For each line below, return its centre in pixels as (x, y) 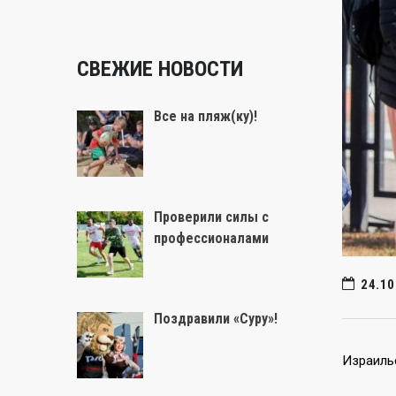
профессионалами (211, 239)
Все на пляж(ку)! (206, 116)
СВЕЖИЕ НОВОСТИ (160, 69)
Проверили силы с (211, 217)
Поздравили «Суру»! (216, 318)
